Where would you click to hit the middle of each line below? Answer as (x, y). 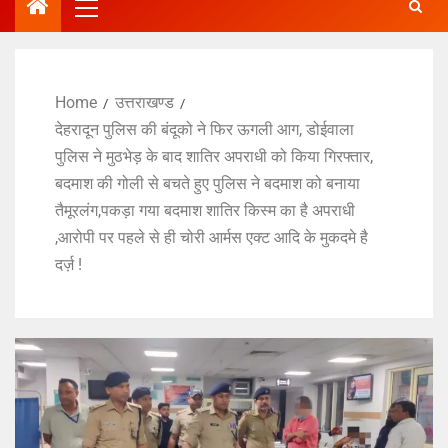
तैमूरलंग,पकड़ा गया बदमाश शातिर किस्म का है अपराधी (205, 211)
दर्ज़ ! (68, 265)
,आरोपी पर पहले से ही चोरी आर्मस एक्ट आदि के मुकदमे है (211, 238)
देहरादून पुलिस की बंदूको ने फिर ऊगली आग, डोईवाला (204, 130)
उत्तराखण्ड (144, 103)
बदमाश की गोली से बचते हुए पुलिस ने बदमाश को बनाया (207, 184)
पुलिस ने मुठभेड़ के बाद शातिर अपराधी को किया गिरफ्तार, (214, 157)
